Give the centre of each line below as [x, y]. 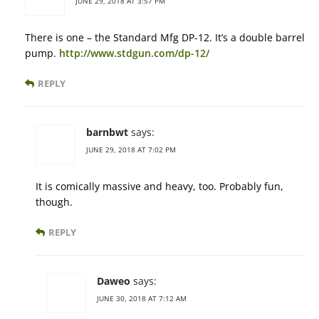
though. [54, 202]
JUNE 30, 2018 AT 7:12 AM [142, 299]
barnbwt [107, 132]
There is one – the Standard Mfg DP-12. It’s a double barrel [165, 38]
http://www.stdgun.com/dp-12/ [134, 53]
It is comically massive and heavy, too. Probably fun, [159, 187]
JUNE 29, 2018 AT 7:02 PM [131, 150]
